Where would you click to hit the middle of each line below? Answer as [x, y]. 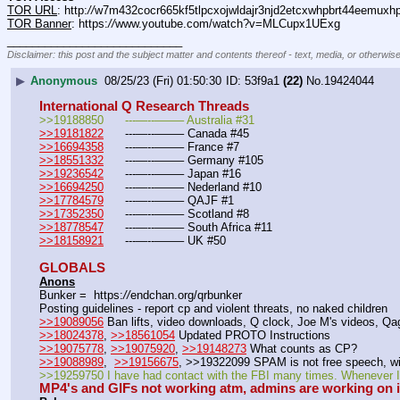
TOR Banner [39, 23]
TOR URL [32, 10]
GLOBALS [72, 267]
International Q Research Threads [144, 106]
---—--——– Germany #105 [194, 160]
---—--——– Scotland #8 [187, 214]
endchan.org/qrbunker [186, 295]
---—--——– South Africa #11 [199, 228]
